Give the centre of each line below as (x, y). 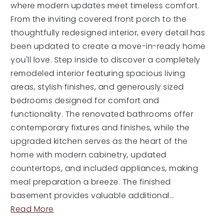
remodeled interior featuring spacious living (98, 73)
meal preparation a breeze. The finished (91, 182)
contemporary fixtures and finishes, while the (100, 128)
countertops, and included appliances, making (105, 168)
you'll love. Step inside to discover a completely (106, 60)
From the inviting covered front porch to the (99, 19)
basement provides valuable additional (90, 195)
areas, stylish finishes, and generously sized (97, 87)
